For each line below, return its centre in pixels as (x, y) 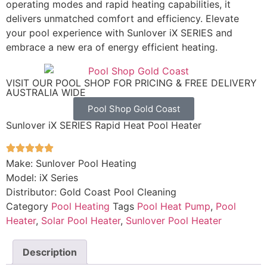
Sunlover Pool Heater (174, 220)
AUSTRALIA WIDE (46, 92)
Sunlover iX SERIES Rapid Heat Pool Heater (104, 125)
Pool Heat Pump (174, 206)
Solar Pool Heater (81, 220)
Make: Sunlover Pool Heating (71, 163)
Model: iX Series (42, 177)
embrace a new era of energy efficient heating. (112, 47)
